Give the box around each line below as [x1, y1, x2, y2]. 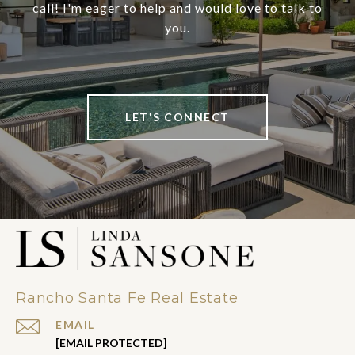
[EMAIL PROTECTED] [55, 336, 167, 350]
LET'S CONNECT [125, 110, 230, 124]
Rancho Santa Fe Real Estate [16, 289, 239, 307]
